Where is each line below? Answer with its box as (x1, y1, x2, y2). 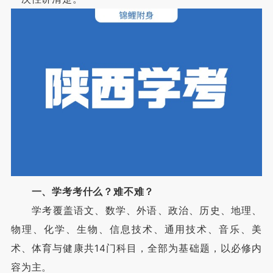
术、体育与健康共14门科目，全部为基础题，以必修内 (10, 242, 263, 254)
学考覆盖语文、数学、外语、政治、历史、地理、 (10, 204, 263, 216)
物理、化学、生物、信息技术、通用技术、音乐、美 (10, 223, 263, 235)
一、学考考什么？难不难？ (31, 185, 155, 197)
